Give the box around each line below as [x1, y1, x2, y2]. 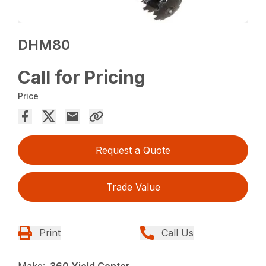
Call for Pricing [18, 66, 146, 88]
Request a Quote [96, 144, 170, 157]
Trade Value [106, 181, 160, 194]
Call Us [161, 227, 194, 239]
